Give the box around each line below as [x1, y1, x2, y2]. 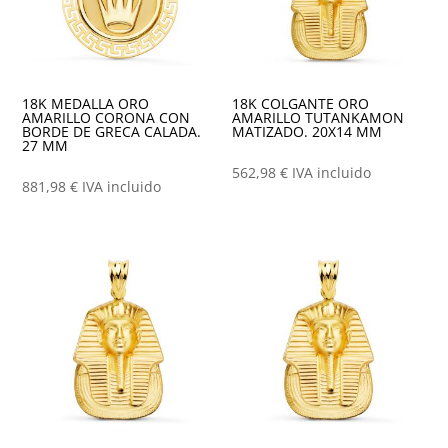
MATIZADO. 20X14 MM [232, 122, 383, 141]
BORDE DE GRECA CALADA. [22, 122, 202, 141]
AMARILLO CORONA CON [22, 108, 191, 127]
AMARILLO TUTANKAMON [232, 108, 405, 127]
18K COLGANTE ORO [232, 94, 370, 113]
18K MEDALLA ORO [22, 94, 150, 113]
